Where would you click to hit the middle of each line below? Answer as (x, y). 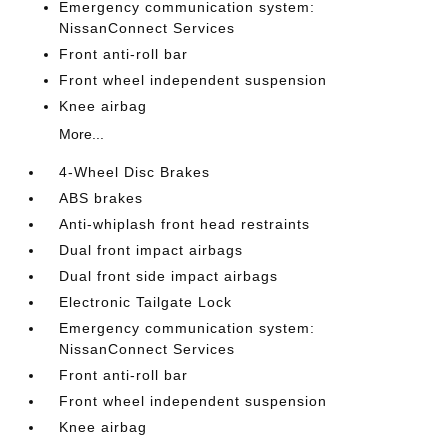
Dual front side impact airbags (169, 275)
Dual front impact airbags (151, 249)
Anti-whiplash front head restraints (185, 223)
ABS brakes (101, 197)
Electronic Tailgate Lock (146, 301)
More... (82, 133)
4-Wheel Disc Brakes (135, 171)
